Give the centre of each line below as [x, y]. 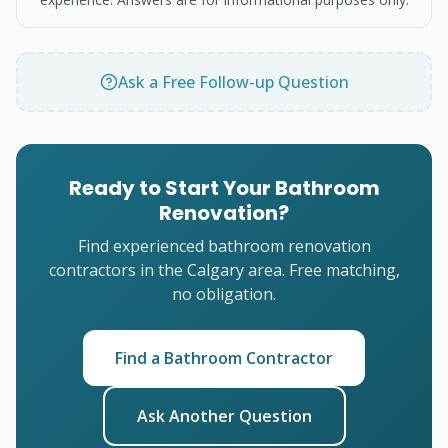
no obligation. [224, 294]
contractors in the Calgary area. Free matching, [224, 270]
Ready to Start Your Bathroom [224, 188]
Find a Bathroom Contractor [224, 358]
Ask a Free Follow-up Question [233, 82]
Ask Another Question [224, 416]
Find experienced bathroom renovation [224, 246]
